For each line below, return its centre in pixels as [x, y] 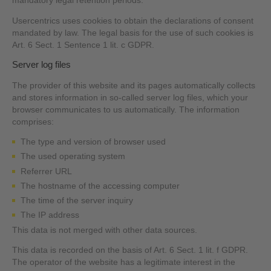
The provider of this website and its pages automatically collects [134, 85]
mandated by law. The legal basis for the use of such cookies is [133, 33]
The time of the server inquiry [77, 201]
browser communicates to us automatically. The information [126, 109]
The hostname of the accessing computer [100, 186]
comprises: [33, 122]
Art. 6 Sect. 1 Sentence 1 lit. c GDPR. [83, 45]
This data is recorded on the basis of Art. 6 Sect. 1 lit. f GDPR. [130, 250]
